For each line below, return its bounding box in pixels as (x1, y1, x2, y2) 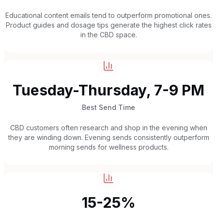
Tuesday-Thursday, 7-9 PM (13, 81, 204, 99)
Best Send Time (82, 103, 135, 111)
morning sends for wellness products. (48, 142, 169, 151)
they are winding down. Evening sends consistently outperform (8, 133, 209, 141)
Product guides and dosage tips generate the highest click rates (5, 20, 212, 29)
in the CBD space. (80, 30, 137, 39)
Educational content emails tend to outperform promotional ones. (5, 11, 212, 19)
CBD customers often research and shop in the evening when (10, 123, 207, 132)
